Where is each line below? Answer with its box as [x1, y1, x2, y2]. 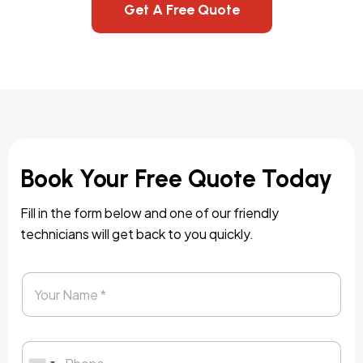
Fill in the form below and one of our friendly [20, 203, 279, 221]
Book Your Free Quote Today [20, 163, 332, 194]
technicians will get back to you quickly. [20, 224, 254, 242]
